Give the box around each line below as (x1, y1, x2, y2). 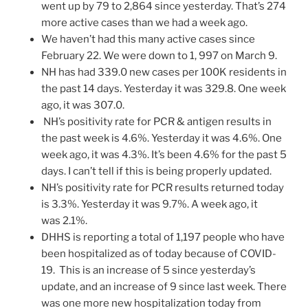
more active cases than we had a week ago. (41, 16, 247, 29)
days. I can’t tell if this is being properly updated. (41, 164, 272, 177)
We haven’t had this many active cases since (41, 32, 255, 45)
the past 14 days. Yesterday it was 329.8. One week (41, 82, 286, 95)
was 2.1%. (41, 214, 87, 227)
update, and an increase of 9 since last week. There (41, 280, 287, 293)
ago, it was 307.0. (41, 98, 124, 111)
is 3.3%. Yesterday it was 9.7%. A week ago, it (41, 197, 258, 210)
